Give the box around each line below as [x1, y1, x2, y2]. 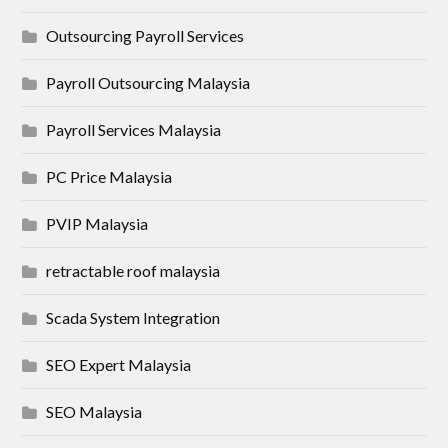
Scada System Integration [46, 308, 221, 328]
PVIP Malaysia [46, 214, 149, 234]
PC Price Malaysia [46, 167, 173, 187]
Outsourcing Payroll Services [46, 26, 245, 46]
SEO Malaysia [46, 402, 143, 422]
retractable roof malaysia [46, 261, 221, 281]
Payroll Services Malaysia [46, 120, 222, 140]
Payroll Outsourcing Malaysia [46, 73, 251, 93]
